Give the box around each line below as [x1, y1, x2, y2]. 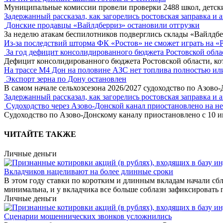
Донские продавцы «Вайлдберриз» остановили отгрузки [6, 20, 200, 29]
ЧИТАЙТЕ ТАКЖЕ [4, 130, 76, 139]
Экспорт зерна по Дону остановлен [6, 74, 126, 83]
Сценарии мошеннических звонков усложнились [4, 212, 172, 221]
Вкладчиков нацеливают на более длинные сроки [4, 167, 173, 176]
